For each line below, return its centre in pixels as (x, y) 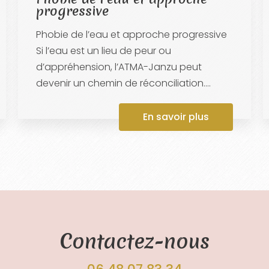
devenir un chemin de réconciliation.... (123, 83)
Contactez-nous (134, 241)
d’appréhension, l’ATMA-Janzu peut (119, 67)
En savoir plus (176, 116)
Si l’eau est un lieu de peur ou (103, 50)
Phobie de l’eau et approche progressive (131, 34)
